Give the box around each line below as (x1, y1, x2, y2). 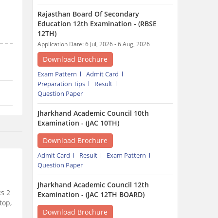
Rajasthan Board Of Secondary (37, 9, 139, 18)
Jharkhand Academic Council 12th (37, 180, 149, 189)
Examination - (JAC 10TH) (37, 118, 119, 127)
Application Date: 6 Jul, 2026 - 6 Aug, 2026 (37, 40, 150, 48)
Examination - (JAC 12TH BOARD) (37, 190, 145, 199)
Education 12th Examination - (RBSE (37, 19, 157, 28)
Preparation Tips (37, 79, 85, 88)
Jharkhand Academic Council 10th (37, 109, 149, 118)
